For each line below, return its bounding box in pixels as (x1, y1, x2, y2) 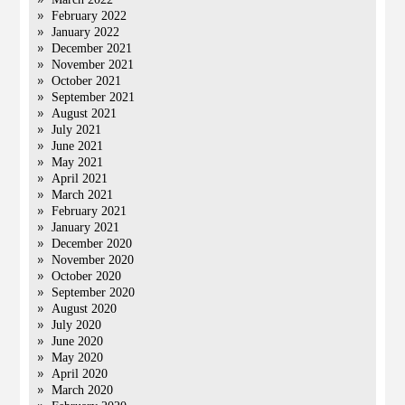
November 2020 (52, 253, 135, 267)
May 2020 (52, 351, 104, 364)
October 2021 (52, 74, 122, 88)
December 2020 (52, 237, 133, 250)
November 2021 (52, 58, 135, 71)
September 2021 (52, 90, 136, 104)
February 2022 (52, 9, 127, 23)
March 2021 (52, 188, 114, 202)
